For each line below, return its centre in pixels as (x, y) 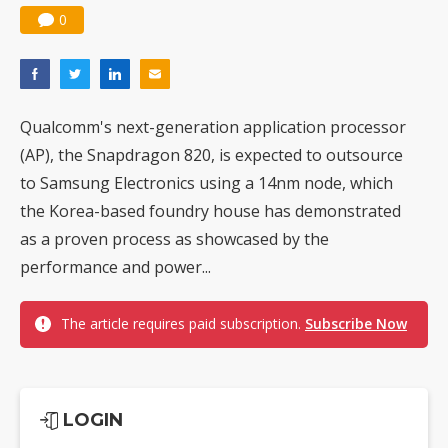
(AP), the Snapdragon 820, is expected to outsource (211, 155)
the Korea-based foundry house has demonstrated (210, 211)
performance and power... (115, 267)
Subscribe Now (356, 323)
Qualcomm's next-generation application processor (213, 127)
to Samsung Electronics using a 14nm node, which (206, 183)
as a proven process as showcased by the (174, 239)
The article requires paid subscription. (183, 323)
